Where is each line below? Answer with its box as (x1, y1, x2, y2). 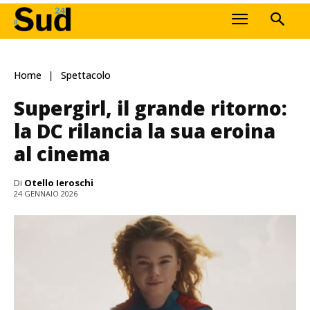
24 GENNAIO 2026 (14, 188, 77, 199)
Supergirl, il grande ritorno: (14, 94, 287, 121)
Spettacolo (61, 69, 111, 82)
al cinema (14, 140, 110, 167)
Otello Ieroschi (24, 176, 93, 189)
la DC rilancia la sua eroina (14, 117, 275, 144)
